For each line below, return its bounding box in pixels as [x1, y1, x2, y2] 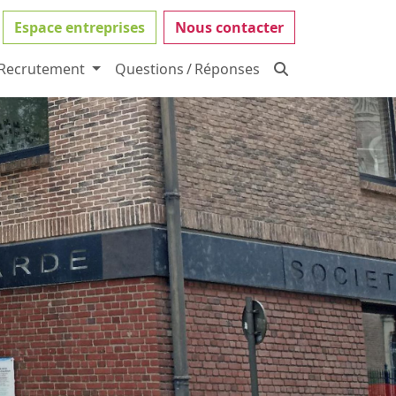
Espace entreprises [14, 18, 145, 37]
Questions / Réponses [115, 59, 260, 79]
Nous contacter [175, 18, 284, 37]
